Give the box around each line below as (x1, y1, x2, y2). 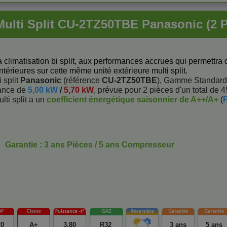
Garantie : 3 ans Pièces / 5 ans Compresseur (5, 140, 174, 149)
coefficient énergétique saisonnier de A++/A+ (47, 95, 218, 104)
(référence (61, 76, 102, 85)
